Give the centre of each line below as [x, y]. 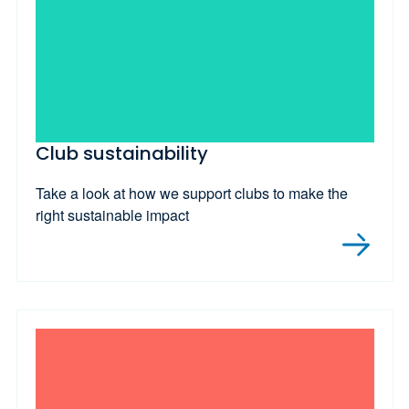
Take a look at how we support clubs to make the [191, 194]
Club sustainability [121, 153]
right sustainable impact [112, 215]
